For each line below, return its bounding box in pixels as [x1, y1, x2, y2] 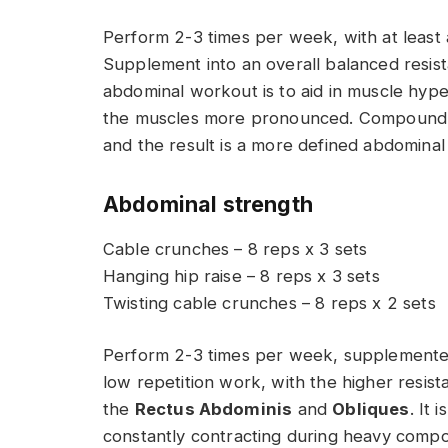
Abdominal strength [103, 190, 313, 217]
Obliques [332, 399, 410, 420]
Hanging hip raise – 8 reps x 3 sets [103, 265, 380, 286]
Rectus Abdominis [134, 399, 293, 420]
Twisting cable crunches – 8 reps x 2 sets [103, 292, 436, 313]
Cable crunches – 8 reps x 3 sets [103, 238, 368, 259]
